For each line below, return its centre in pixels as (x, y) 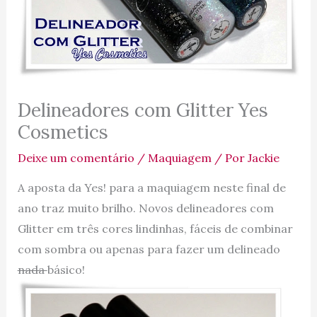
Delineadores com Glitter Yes (143, 110)
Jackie (263, 158)
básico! (67, 270)
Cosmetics (63, 132)
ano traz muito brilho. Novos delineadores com (145, 208)
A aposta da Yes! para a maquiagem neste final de (151, 188)
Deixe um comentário (76, 158)
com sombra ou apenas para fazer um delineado (149, 249)
